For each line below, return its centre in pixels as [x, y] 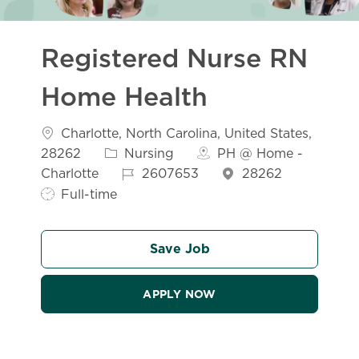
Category [133, 151]
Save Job [179, 248]
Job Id [142, 172]
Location [68, 131]
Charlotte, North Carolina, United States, [185, 133]
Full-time [87, 194]
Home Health [125, 97]
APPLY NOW [179, 294]
